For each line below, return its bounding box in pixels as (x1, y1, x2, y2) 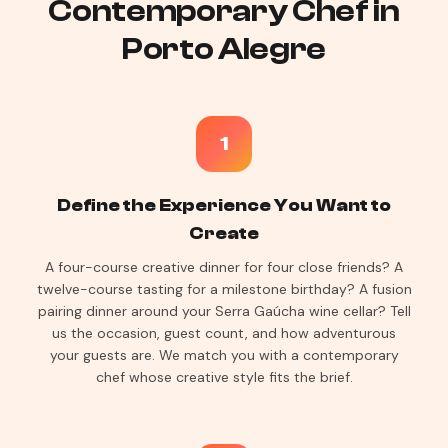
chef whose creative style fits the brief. (95, 368, 353, 386)
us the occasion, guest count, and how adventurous (52, 324, 396, 342)
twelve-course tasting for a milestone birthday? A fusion (36, 280, 412, 298)
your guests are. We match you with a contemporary (49, 346, 399, 364)
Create (189, 223, 259, 244)
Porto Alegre (121, 31, 327, 67)
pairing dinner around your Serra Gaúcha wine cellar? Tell (37, 302, 411, 320)
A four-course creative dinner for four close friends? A (45, 258, 403, 276)
